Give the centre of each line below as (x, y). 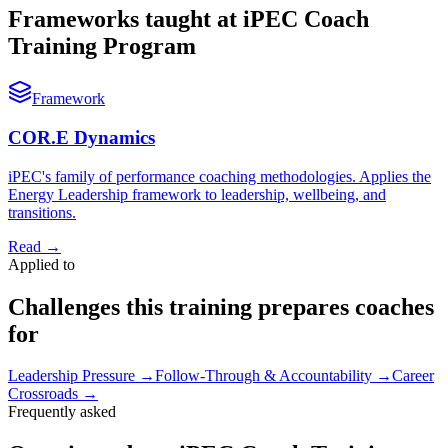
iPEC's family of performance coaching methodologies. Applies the (219, 176)
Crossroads (43, 394)
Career (413, 376)
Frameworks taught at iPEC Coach (188, 19)
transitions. (42, 212)
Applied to (41, 264)
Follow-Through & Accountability (263, 376)
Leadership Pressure (71, 376)
